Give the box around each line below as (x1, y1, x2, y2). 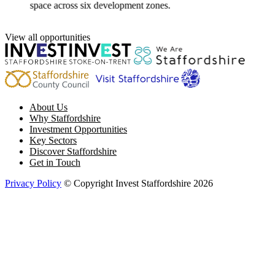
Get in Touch (29, 157, 80, 168)
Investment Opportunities (29, 123, 127, 134)
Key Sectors (29, 134, 77, 145)
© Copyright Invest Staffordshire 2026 (64, 177, 213, 188)
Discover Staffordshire (29, 145, 117, 157)
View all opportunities (5, 31, 90, 42)
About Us (29, 101, 68, 112)
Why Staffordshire (29, 112, 101, 123)
